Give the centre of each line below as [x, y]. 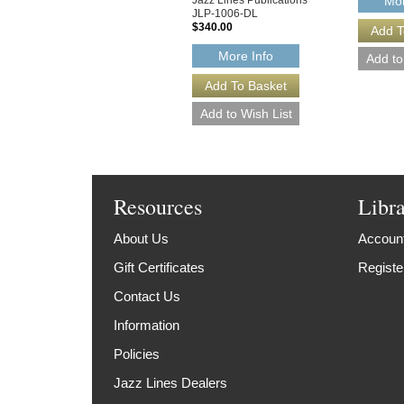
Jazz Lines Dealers [171, 383]
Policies [137, 354]
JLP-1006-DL [225, 13]
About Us [142, 239]
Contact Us [147, 297]
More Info [246, 56]
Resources [158, 207]
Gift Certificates [160, 268]
